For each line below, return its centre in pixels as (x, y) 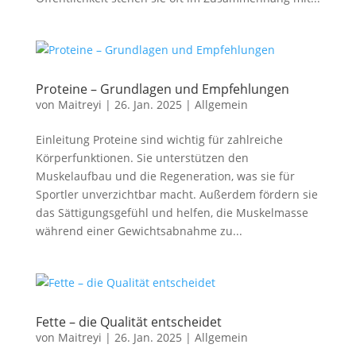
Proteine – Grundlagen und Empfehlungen (162, 89)
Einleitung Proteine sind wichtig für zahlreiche (159, 139)
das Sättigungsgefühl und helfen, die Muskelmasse (172, 213)
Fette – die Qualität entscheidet (128, 322)
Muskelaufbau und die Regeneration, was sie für (165, 176)
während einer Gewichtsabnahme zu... (139, 231)
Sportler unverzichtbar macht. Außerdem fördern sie (176, 194)
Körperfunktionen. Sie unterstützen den (142, 158)
